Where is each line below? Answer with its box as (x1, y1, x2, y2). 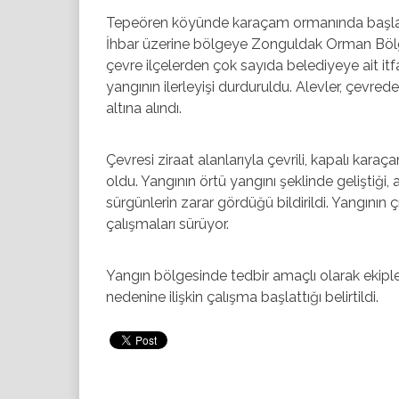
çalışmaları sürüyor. (106, 215, 229, 232)
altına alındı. (106, 99, 182, 117)
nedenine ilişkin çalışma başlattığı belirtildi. (106, 288, 379, 305)
